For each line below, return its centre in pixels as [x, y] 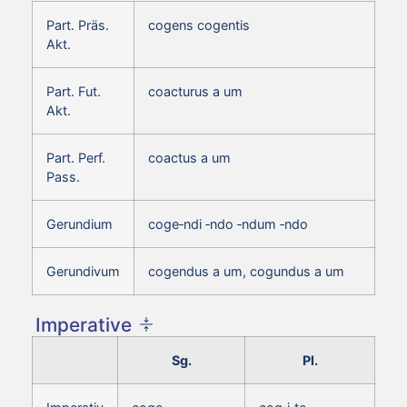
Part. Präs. [78, 25]
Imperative [84, 324]
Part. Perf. [76, 157]
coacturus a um [195, 91]
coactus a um [189, 157]
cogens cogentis [199, 25]
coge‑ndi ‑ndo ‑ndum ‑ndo [228, 223]
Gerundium [79, 223]
